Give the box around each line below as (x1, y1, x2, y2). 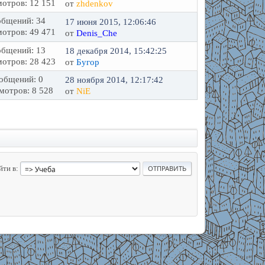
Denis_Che (76, 28, 118, 38)
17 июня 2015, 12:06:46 (65, 17, 157, 27)
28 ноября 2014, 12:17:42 (65, 75, 164, 85)
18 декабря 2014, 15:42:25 (65, 46, 167, 56)
